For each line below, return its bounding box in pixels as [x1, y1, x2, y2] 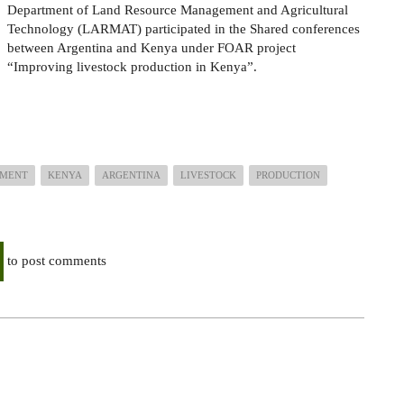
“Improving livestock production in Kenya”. [7, 60, 257, 74]
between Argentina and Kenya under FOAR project [7, 41, 296, 55]
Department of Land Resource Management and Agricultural [7, 3, 348, 17]
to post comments [4, 252, 106, 268]
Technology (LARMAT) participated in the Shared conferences [7, 22, 360, 36]
